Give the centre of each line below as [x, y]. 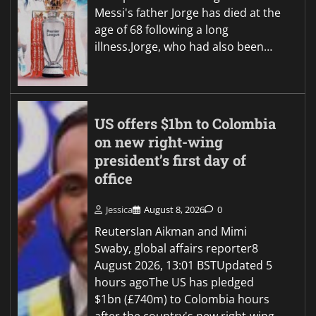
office [114, 179]
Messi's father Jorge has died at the [188, 13]
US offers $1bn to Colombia [186, 124]
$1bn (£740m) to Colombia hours [182, 299]
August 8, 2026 [175, 209]
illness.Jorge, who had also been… [184, 47]
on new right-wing [159, 142]
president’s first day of [171, 161]
